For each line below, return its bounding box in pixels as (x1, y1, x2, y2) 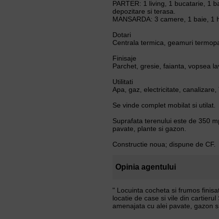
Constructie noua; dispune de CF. (112, 140, 216, 149)
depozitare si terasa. (112, 7, 175, 16)
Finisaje (112, 54, 136, 63)
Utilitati (112, 78, 133, 86)
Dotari (112, 31, 131, 39)
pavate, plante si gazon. (112, 125, 186, 133)
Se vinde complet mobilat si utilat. (112, 101, 216, 109)
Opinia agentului (115, 163, 176, 172)
